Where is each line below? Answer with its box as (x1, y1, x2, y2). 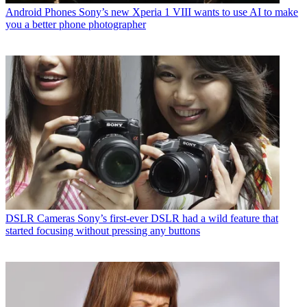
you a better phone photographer (5, 18, 146, 30)
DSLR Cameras (5, 212, 75, 224)
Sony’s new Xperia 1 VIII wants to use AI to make (79, 5, 298, 18)
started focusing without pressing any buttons (5, 224, 200, 236)
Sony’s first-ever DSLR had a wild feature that (77, 212, 278, 224)
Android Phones (5, 5, 76, 18)
